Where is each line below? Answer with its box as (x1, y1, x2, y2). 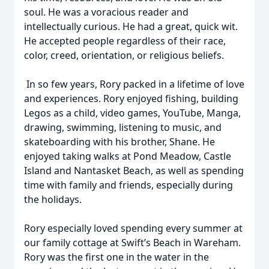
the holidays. (24, 193, 84, 206)
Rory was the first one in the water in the (24, 250, 209, 264)
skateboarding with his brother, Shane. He (24, 135, 215, 148)
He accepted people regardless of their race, (24, 34, 226, 47)
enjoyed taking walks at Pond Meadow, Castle (24, 150, 231, 163)
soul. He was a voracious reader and (24, 5, 189, 19)
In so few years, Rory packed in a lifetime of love (24, 77, 244, 91)
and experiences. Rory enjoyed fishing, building (24, 92, 238, 105)
